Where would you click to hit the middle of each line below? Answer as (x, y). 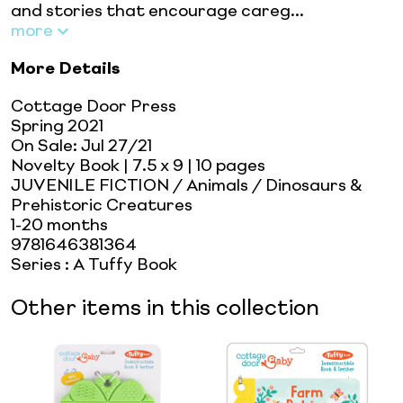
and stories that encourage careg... (157, 11)
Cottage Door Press (94, 107)
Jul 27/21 (116, 146)
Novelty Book (65, 166)
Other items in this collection (165, 309)
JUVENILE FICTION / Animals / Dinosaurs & (187, 186)
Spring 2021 (57, 126)
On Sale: (46, 146)
